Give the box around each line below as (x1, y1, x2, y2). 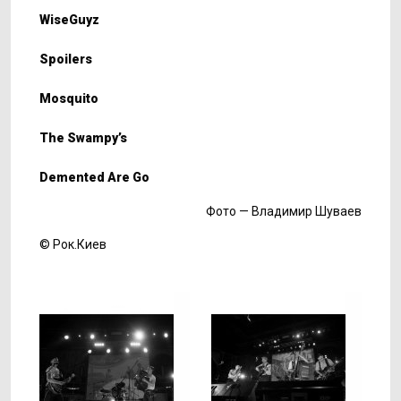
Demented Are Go (39, 170, 149, 184)
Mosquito (39, 91, 98, 106)
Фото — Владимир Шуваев (206, 204, 362, 218)
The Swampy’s (39, 131, 127, 145)
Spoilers (39, 52, 92, 66)
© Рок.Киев (39, 237, 107, 252)
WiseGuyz (39, 13, 99, 27)
